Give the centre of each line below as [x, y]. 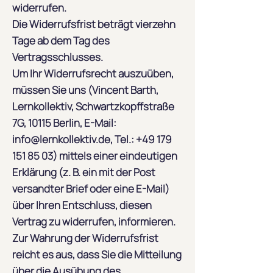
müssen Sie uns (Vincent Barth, [85, 90]
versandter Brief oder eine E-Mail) [91, 189]
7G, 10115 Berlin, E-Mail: [64, 123]
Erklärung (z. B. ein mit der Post [84, 172]
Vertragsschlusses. [58, 57]
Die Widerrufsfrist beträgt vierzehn [94, 24]
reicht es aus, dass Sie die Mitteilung [97, 254]
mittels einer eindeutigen [117, 156]
